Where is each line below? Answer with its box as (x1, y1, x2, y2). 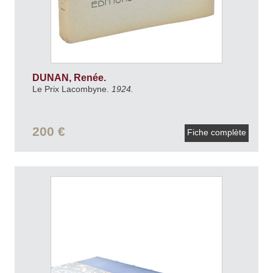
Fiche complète (185, 127, 249, 138)
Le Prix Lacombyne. (32, 84, 112, 94)
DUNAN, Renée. (32, 73, 108, 83)
